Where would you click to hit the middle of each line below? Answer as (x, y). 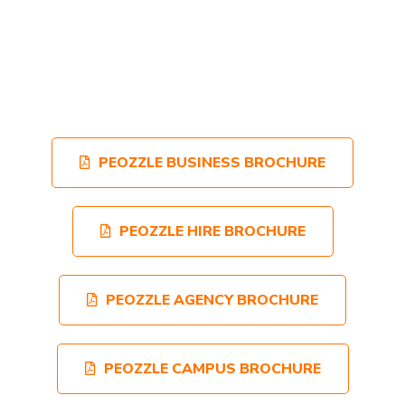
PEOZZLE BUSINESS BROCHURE (212, 163)
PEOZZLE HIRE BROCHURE (212, 231)
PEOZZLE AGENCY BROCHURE (212, 300)
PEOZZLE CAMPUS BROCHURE (212, 369)
